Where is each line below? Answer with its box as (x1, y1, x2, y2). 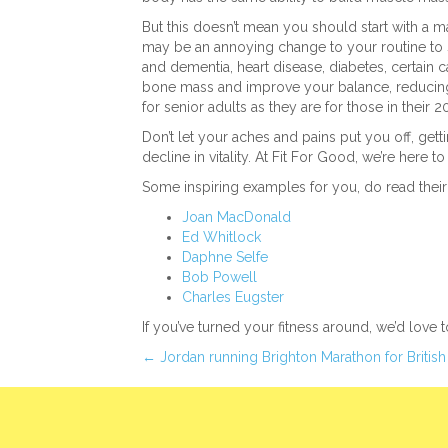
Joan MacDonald (182, 208, 291, 225)
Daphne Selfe (182, 248, 268, 265)
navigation (141, 390, 289, 426)
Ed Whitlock (182, 228, 261, 245)
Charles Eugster (182, 288, 284, 305)
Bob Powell (182, 268, 257, 285)
